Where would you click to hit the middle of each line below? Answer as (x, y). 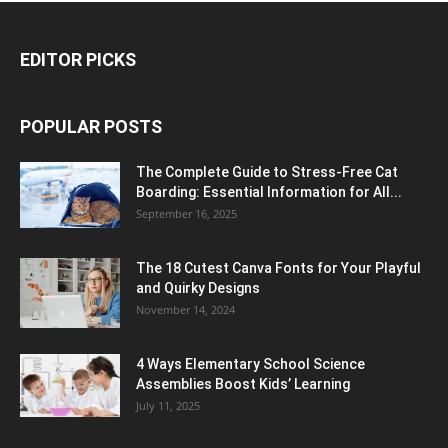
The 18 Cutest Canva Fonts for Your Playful (278, 267)
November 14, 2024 (185, 309)
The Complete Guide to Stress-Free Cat (267, 171)
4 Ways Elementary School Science (250, 363)
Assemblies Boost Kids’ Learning (243, 383)
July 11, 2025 (168, 405)
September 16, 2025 (186, 213)
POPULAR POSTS (91, 126)
